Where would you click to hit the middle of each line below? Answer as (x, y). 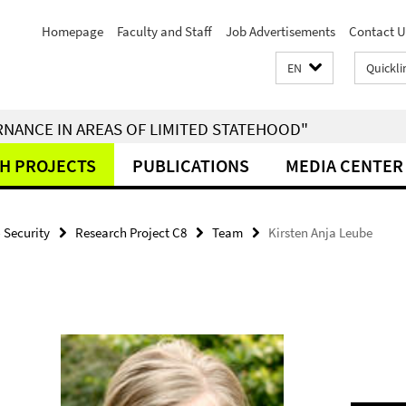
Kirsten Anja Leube (320, 232)
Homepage (72, 31)
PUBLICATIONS (191, 165)
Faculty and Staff (164, 31)
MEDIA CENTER (344, 165)
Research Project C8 (131, 232)
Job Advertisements (280, 31)
